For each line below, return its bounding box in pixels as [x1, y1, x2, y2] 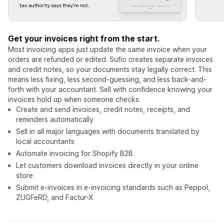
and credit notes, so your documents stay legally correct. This [8, 65, 212, 74]
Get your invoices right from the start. [8, 33, 159, 44]
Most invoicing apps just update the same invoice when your [8, 45, 207, 54]
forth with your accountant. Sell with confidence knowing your [8, 85, 212, 94]
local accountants [16, 137, 74, 146]
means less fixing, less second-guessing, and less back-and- [8, 75, 206, 84]
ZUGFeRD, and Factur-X [16, 193, 93, 202]
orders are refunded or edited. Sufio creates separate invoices [8, 55, 213, 64]
